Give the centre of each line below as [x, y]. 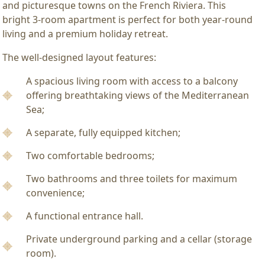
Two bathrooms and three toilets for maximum [132, 178]
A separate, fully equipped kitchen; [103, 132]
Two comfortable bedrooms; [90, 155]
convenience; [55, 193]
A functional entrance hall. [85, 216]
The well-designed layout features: [79, 57]
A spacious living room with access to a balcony [132, 81]
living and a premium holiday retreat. [85, 33]
